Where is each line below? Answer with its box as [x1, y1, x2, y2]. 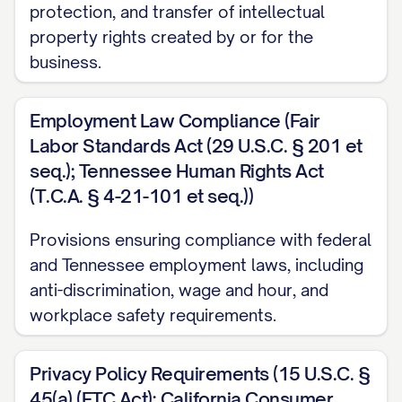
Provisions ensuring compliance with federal [30, 230, 371, 249]
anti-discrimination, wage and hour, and [30, 280, 328, 300]
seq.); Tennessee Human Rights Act [30, 160, 324, 182]
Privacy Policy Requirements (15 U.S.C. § [30, 363, 370, 385]
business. [30, 52, 101, 72]
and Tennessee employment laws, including [30, 255, 363, 275]
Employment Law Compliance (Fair [30, 109, 320, 132]
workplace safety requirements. [30, 305, 276, 325]
